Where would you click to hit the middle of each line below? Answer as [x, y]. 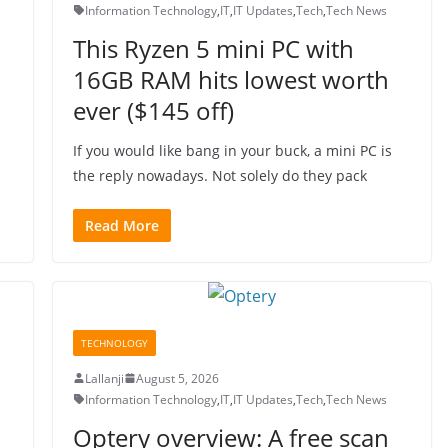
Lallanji [104, 378]
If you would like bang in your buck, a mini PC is [232, 150]
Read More [121, 225]
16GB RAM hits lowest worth [230, 79]
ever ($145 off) [153, 110]
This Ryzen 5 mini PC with [213, 48]
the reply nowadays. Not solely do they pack [219, 175]
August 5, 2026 [177, 378]
